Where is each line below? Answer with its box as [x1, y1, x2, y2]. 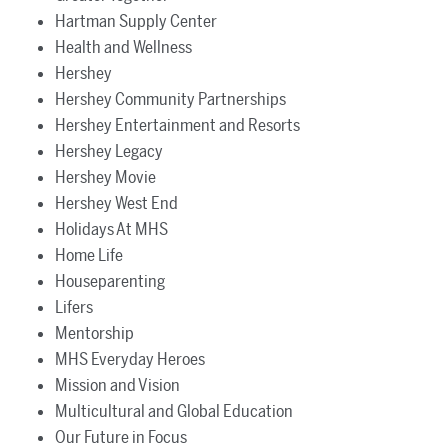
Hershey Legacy [55, 141, 163, 162]
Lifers [55, 297, 93, 318]
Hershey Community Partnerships [55, 89, 286, 110]
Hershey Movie [55, 167, 156, 188]
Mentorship [55, 323, 134, 344]
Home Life [55, 245, 123, 266]
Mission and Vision [55, 375, 180, 396]
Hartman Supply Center [55, 11, 217, 32]
